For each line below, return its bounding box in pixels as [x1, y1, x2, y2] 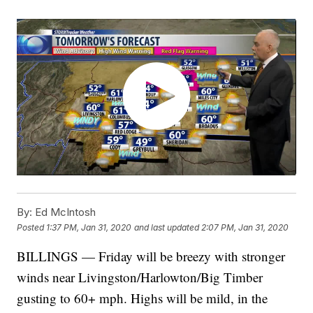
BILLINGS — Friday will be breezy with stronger [17, 247, 286, 265]
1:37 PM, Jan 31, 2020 [46, 221, 132, 233]
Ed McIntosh [32, 205, 96, 219]
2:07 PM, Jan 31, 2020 [201, 221, 289, 233]
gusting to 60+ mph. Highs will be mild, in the [17, 289, 268, 307]
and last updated [134, 221, 200, 233]
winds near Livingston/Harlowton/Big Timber [17, 268, 263, 286]
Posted [17, 221, 47, 233]
